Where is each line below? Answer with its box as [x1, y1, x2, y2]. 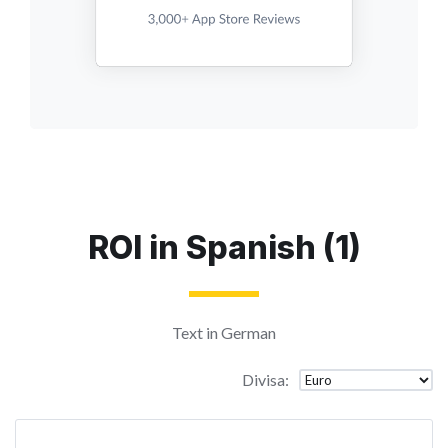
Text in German [172, 322, 276, 342]
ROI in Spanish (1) [87, 227, 361, 267]
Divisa [242, 369, 285, 389]
